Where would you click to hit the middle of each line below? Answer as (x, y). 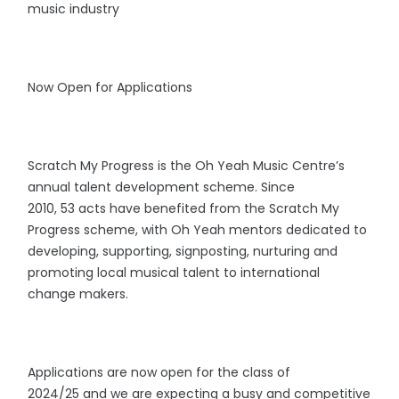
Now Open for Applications (110, 87)
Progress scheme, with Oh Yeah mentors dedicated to (198, 230)
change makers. (80, 294)
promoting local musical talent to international (174, 273)
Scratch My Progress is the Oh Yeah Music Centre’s (187, 166)
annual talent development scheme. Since (162, 187)
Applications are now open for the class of (159, 372)
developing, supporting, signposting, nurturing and (183, 251)
